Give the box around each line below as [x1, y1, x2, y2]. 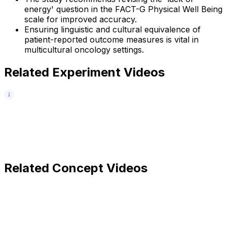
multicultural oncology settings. [24, 45, 144, 55]
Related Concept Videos [4, 161, 147, 176]
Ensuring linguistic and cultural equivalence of [24, 24, 201, 35]
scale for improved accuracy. [24, 14, 137, 25]
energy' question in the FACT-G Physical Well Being [24, 4, 222, 15]
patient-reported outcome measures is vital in [24, 34, 199, 45]
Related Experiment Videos [4, 65, 165, 80]
